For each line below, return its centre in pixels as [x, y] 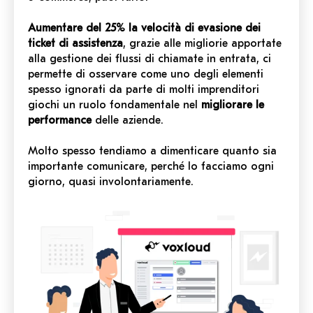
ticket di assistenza [75, 44]
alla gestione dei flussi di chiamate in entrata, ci [150, 59]
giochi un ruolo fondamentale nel [115, 105]
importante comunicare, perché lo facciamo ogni [151, 167]
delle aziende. [128, 121]
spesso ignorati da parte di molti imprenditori [144, 90]
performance [60, 121]
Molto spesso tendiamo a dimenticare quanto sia [152, 151]
